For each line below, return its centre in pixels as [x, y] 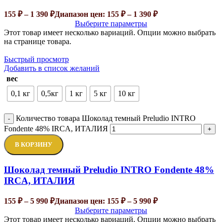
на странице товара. [38, 41]
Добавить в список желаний [52, 68]
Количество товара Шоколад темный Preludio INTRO [106, 118]
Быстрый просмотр [36, 59]
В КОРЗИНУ [34, 144]
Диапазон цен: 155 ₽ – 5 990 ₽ [106, 201]
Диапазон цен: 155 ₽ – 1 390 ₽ [106, 14]
